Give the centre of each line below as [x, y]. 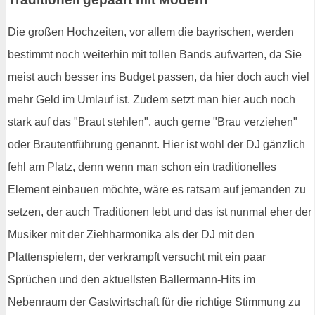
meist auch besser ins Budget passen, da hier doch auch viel [159, 77]
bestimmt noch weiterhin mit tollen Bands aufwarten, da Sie [155, 54]
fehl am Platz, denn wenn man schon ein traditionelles [142, 167]
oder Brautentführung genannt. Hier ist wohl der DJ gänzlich [156, 144]
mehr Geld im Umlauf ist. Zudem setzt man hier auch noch [152, 99]
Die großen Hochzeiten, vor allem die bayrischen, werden [151, 32]
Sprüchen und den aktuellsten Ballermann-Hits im [131, 279]
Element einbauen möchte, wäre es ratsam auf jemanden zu [157, 189]
